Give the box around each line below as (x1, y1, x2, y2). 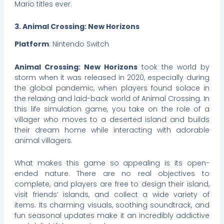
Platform (14, 39, 49, 49)
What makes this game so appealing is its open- (14, 158, 209, 168)
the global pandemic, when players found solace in (14, 82, 209, 93)
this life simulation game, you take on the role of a (14, 103, 209, 114)
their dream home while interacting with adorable (14, 124, 209, 135)
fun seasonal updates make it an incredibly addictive (14, 210, 209, 221)
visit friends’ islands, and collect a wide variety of (14, 189, 209, 200)
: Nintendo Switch (49, 39, 109, 49)
